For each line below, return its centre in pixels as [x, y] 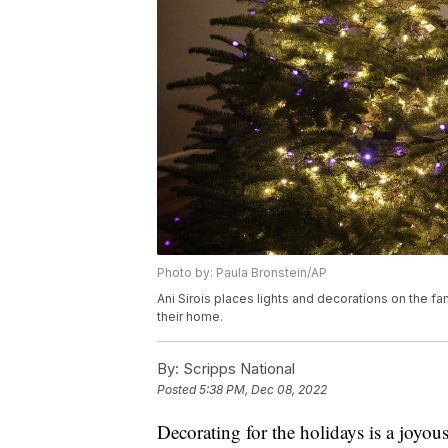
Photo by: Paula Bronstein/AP [242, 273]
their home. [190, 317]
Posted [178, 390]
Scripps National [237, 369]
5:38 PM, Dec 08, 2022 [263, 390]
